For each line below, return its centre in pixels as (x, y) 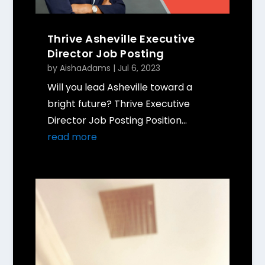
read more (72, 137)
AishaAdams (85, 68)
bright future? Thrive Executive (118, 104)
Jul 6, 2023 (139, 68)
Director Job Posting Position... (117, 121)
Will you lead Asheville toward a (119, 88)
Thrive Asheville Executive (121, 39)
